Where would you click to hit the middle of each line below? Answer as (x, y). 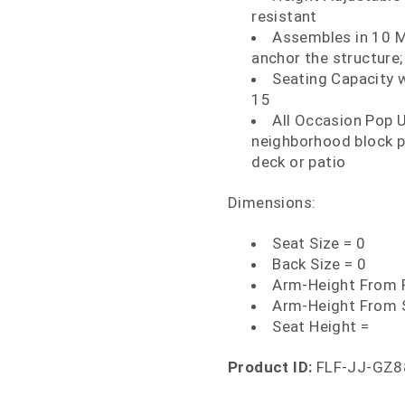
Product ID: (270, 367)
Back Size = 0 (320, 264)
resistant (284, 16)
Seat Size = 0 (319, 243)
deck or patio (299, 162)
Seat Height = (321, 326)
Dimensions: (272, 202)
